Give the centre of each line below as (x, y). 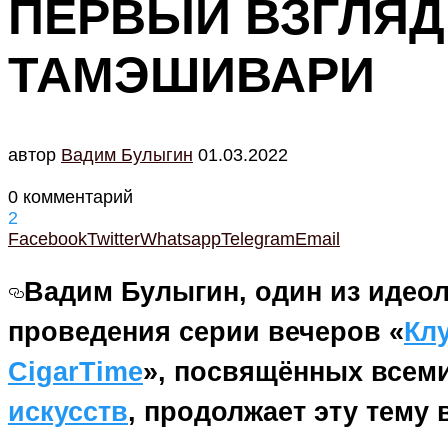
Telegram (258, 239)
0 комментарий (70, 197)
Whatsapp (180, 239)
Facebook (47, 239)
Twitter (113, 239)
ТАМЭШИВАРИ (191, 74)
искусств (68, 412)
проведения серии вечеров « (206, 332)
